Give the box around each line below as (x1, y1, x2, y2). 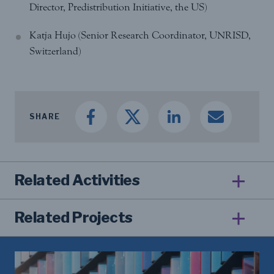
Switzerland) (29, 45, 81, 57)
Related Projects (15, 208, 133, 226)
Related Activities (15, 171, 140, 189)
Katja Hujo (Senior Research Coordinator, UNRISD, (29, 29, 251, 41)
